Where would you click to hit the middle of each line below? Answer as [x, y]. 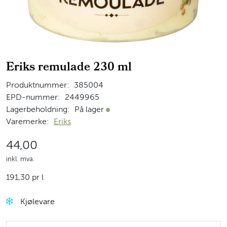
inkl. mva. [20, 159]
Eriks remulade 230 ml [69, 68]
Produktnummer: [38, 85]
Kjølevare [37, 202]
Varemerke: [28, 122]
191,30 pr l [25, 178]
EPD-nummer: [33, 98]
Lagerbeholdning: [38, 110]
